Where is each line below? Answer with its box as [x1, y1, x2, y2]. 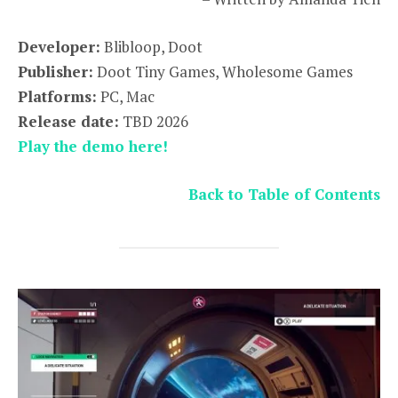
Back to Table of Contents [188, 184, 380, 205]
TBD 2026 [119, 111, 188, 132]
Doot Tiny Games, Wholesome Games [93, 61, 353, 83]
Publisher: [18, 61, 93, 83]
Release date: [18, 111, 119, 132]
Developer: [18, 36, 100, 58]
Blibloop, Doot [100, 36, 203, 58]
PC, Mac [97, 86, 155, 107]
